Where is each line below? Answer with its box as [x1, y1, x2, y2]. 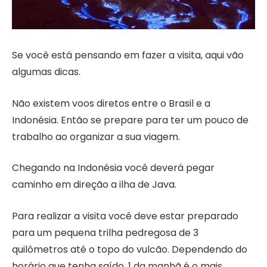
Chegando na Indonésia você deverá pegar [12, 161, 215, 175]
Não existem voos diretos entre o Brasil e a [12, 96, 210, 110]
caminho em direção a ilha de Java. [12, 178, 176, 192]
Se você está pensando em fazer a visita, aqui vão [12, 48, 244, 62]
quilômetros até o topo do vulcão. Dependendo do [12, 242, 247, 256]
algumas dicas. [12, 64, 80, 79]
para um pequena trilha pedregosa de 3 [12, 225, 198, 240]
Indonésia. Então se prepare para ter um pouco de [12, 113, 249, 127]
